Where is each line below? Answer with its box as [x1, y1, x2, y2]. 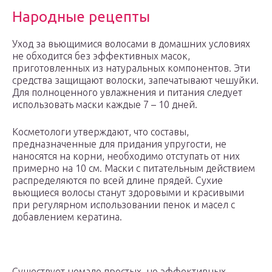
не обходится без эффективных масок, [12, 50, 190, 62]
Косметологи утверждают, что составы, [12, 126, 189, 138]
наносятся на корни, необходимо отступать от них [12, 151, 240, 162]
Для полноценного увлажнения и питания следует [12, 87, 242, 98]
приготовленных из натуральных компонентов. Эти [12, 63, 250, 74]
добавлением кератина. [12, 211, 122, 223]
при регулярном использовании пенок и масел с [12, 199, 235, 211]
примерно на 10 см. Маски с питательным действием [12, 163, 255, 174]
